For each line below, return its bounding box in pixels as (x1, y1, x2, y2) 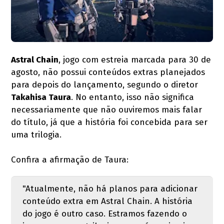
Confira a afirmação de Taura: (11, 154, 129, 165)
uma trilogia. (11, 129, 62, 140)
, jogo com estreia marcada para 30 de (58, 54, 211, 65)
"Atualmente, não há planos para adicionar (22, 183, 197, 194)
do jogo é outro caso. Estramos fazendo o (22, 208, 187, 219)
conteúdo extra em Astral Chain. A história (22, 195, 192, 206)
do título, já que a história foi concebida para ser (11, 116, 208, 127)
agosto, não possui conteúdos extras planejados (11, 66, 205, 77)
